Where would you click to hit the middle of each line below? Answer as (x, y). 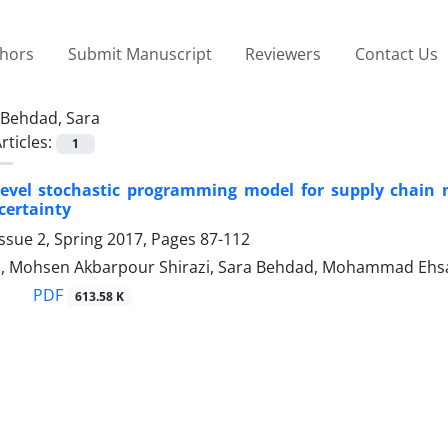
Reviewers (283, 53)
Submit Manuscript (139, 53)
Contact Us (396, 53)
